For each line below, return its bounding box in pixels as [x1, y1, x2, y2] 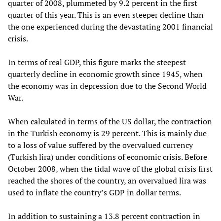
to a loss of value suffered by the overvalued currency [8, 139, 193, 150]
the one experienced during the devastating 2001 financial [8, 21, 213, 32]
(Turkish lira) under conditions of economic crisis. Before [8, 151, 207, 162]
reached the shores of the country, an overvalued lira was [8, 175, 206, 186]
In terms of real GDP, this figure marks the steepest [8, 56, 186, 68]
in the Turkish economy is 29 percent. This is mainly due [8, 127, 207, 139]
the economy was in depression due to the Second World [8, 80, 207, 91]
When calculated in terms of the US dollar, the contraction [8, 115, 212, 127]
